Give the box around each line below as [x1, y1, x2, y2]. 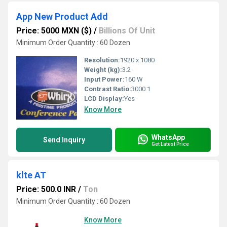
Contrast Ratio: [84, 85, 131, 93]
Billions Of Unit [99, 26, 155, 35]
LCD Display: [84, 95, 124, 102]
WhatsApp [152, 133, 185, 141]
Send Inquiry [43, 136, 85, 144]
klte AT [16, 170, 46, 180]
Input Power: [84, 75, 125, 83]
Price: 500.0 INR [16, 184, 76, 194]
